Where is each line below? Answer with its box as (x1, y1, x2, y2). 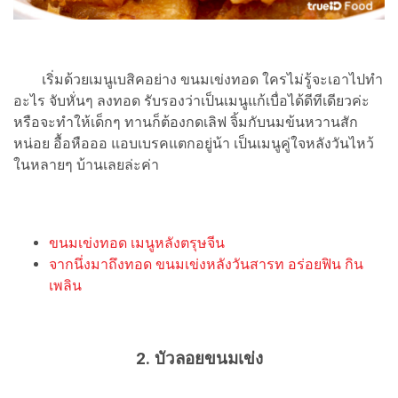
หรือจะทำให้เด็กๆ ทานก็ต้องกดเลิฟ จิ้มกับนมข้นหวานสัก (13, 113, 358, 131)
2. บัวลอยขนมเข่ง (135, 348, 263, 369)
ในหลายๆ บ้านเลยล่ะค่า (13, 155, 159, 173)
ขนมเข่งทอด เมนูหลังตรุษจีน (49, 234, 225, 251)
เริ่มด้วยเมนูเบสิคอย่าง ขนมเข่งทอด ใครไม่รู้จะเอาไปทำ (13, 70, 383, 88)
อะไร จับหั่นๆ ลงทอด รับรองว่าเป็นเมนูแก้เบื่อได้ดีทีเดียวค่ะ (13, 92, 370, 109)
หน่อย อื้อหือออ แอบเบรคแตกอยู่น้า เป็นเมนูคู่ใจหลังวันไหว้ (13, 134, 374, 152)
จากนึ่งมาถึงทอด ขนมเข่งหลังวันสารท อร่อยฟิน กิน (49, 255, 363, 273)
